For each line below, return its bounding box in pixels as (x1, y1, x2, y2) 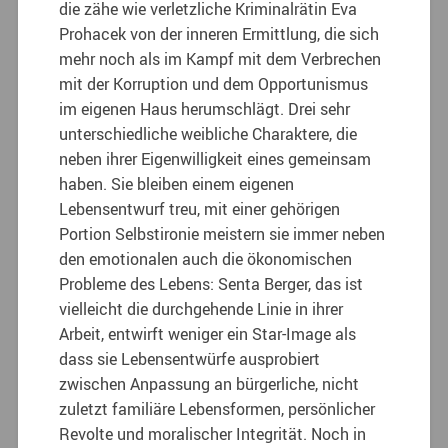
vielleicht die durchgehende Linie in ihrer (59, 297, 344, 320)
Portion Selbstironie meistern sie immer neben (59, 222, 386, 245)
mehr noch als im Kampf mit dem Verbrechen (59, 47, 382, 70)
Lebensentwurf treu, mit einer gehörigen (59, 197, 341, 220)
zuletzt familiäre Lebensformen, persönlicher (59, 397, 376, 420)
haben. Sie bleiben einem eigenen (59, 172, 295, 195)
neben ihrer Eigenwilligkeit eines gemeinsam (59, 147, 372, 170)
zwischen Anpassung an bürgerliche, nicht (59, 372, 360, 395)
